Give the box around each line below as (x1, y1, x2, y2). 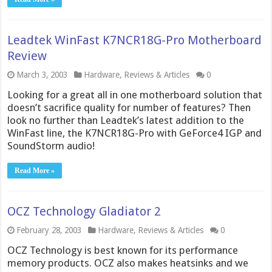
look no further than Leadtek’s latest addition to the (7, 114, 245, 126)
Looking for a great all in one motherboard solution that (7, 89, 263, 101)
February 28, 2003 (16, 225, 82, 235)
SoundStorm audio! (7, 140, 95, 152)
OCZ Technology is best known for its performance (7, 244, 239, 256)
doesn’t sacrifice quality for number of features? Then (7, 101, 251, 114)
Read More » (15, 166, 55, 175)
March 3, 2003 (16, 70, 68, 80)
